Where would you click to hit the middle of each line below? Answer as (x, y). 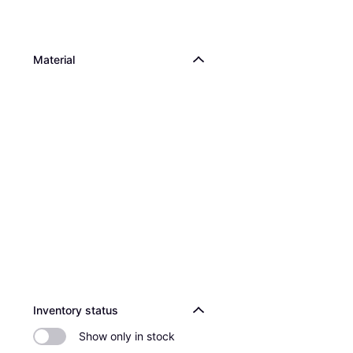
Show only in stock (127, 336)
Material (54, 59)
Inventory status (76, 310)
